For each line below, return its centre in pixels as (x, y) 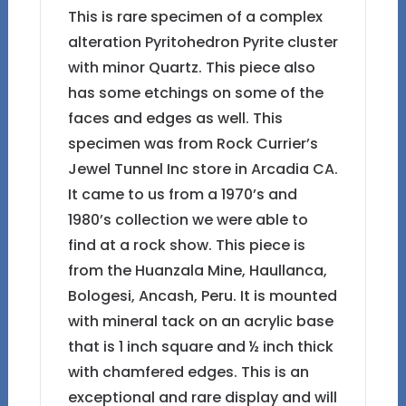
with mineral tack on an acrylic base (200, 321)
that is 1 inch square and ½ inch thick (200, 346)
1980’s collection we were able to (188, 219)
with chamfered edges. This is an (188, 372)
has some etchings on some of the (195, 92)
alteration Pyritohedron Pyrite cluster (203, 42)
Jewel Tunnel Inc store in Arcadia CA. (203, 169)
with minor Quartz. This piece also (191, 67)
